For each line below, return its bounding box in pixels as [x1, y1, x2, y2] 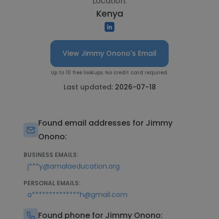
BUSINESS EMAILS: [23, 151, 78, 159]
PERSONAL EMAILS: [23, 179, 80, 187]
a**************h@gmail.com [27, 190, 128, 199]
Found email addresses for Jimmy [38, 117, 173, 129]
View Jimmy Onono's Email [63, 48, 156, 58]
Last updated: [63, 82, 115, 92]
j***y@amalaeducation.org [27, 161, 120, 171]
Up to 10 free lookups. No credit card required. [51, 69, 168, 76]
